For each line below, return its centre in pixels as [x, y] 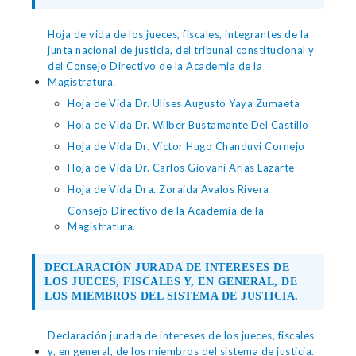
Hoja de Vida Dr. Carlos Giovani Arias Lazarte [181, 168]
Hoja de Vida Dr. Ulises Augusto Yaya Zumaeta [184, 103]
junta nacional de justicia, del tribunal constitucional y [181, 50]
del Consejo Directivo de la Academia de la [155, 66]
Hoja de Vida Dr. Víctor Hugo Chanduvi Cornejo [186, 146]
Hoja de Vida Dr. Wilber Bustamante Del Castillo [188, 125]
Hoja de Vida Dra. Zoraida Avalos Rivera [168, 189]
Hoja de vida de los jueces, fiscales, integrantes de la [178, 34]
